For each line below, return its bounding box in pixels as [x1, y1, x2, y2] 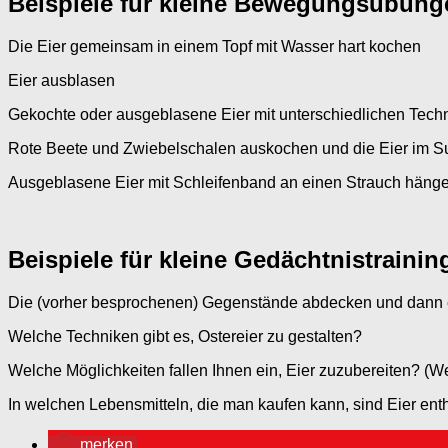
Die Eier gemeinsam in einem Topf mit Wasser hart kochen [8, 38, 421, 56]
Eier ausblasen [8, 72, 115, 90]
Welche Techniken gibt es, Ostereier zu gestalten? [8, 328, 362, 346]
